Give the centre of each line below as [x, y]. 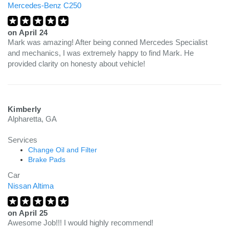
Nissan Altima [31, 186]
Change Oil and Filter [63, 150]
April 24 [33, 32]
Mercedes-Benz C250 [44, 5]
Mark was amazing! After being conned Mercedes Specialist [108, 42]
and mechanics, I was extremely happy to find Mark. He [101, 53]
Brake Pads [47, 159]
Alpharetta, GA [32, 119]
